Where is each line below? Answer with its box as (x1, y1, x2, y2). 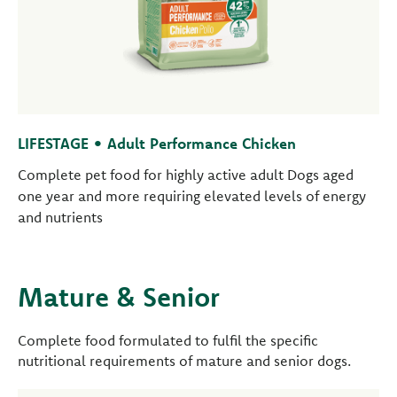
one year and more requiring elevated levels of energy (18, 187, 366, 205)
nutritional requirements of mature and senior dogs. (18, 352, 351, 370)
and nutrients (18, 208, 103, 226)
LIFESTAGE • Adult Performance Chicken (18, 134, 296, 152)
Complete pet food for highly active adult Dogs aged (18, 166, 354, 183)
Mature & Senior (18, 280, 220, 314)
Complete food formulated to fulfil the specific (18, 331, 318, 349)
